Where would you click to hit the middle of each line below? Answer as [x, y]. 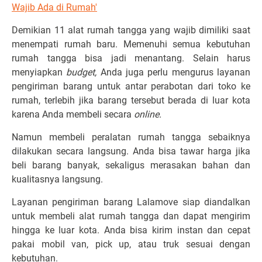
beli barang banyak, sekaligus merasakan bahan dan [131, 165]
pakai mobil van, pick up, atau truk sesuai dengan [131, 244]
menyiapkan [39, 72]
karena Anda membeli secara [73, 114]
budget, [83, 72]
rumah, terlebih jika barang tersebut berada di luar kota [131, 100]
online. [148, 114]
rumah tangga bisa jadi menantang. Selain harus [131, 58]
